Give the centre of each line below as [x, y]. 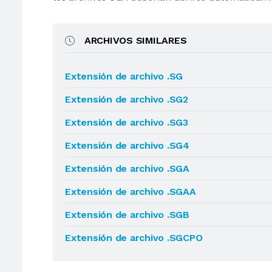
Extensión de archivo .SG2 [127, 99]
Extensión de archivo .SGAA [131, 192]
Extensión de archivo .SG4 [127, 145]
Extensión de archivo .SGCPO [134, 238]
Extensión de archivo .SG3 [127, 122]
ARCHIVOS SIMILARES [135, 40]
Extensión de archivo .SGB [127, 215]
